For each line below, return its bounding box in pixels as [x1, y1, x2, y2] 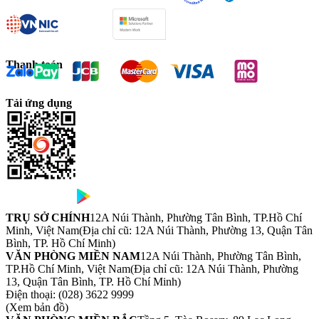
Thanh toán [6, 58, 63, 71]
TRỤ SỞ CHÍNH [6, 211, 90, 224]
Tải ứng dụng [6, 97, 72, 110]
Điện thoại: [6, 288, 56, 301]
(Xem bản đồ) [6, 301, 68, 314]
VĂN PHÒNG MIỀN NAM [6, 250, 140, 263]
